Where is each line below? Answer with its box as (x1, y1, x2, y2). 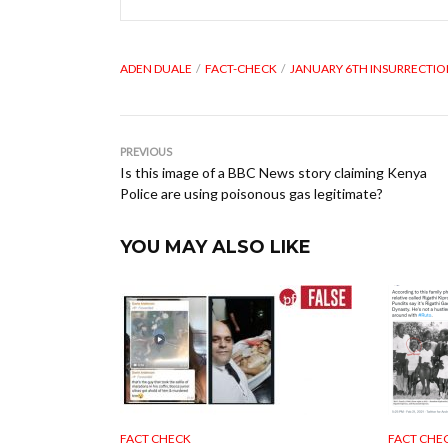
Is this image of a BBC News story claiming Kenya (120, 164, 427, 181)
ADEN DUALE (120, 61, 192, 76)
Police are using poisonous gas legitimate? (120, 185, 383, 202)
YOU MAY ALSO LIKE (120, 236, 311, 258)
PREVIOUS (120, 145, 172, 158)
